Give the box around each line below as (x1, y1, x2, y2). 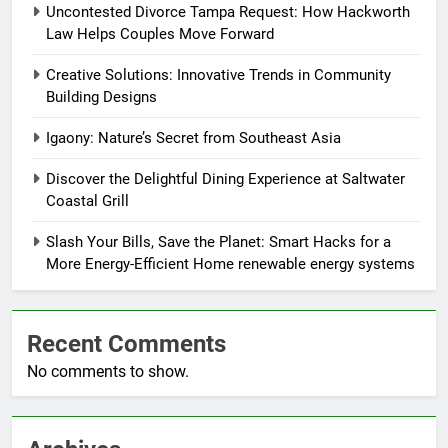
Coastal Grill (46, 191, 129, 210)
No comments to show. (27, 361, 189, 381)
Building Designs (46, 87, 157, 106)
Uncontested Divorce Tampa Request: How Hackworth (46, 2, 410, 21)
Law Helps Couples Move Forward (46, 24, 274, 43)
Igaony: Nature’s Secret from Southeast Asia (46, 128, 341, 147)
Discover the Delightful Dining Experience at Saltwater (46, 169, 405, 188)
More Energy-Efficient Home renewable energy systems (46, 254, 415, 273)
